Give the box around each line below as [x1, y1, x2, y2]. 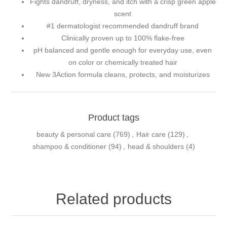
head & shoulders [127, 142, 184, 150]
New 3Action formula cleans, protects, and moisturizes [35, 70, 210, 79]
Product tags [88, 112, 139, 123]
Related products [55, 190, 172, 207]
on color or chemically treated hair [68, 58, 177, 66]
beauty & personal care [36, 130, 111, 138]
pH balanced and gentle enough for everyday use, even [33, 46, 212, 54]
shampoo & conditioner [32, 142, 106, 150]
